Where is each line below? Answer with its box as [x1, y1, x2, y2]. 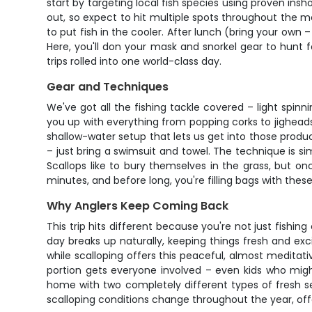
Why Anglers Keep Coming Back [47, 198, 229, 214]
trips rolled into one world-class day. [47, 54, 222, 68]
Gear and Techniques [47, 79, 169, 95]
